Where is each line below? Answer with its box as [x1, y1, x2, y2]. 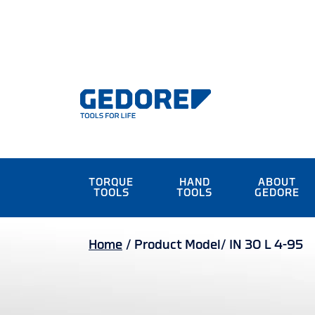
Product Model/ [134, 238, 226, 251]
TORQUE [89, 177, 134, 188]
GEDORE [255, 188, 300, 198]
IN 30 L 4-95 [229, 238, 303, 251]
